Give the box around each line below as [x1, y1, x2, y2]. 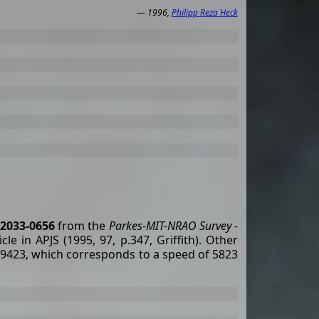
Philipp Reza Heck [172, 6, 238, 19]
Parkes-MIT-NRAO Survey [108, 217, 231, 234]
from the [54, 217, 109, 234]
